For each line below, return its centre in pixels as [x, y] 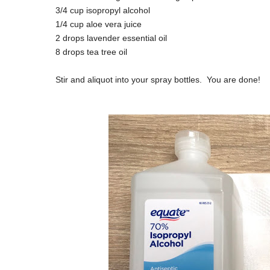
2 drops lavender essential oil [111, 38]
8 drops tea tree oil [91, 52]
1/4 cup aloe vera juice [100, 24]
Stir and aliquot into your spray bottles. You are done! [158, 80]
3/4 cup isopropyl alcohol [103, 11]
